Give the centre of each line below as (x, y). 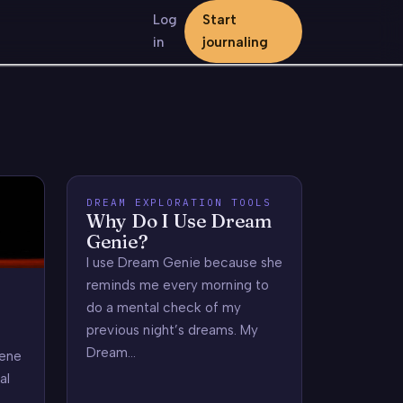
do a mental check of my (163, 307)
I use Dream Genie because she (184, 262)
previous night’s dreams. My (172, 330)
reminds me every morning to (177, 285)
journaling (235, 42)
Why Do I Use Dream (179, 220)
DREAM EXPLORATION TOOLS (179, 202)
